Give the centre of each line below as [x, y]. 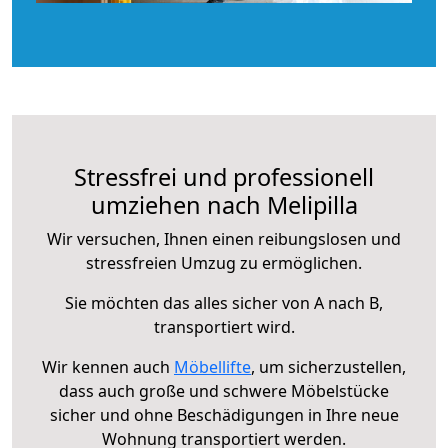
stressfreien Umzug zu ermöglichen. [224, 262]
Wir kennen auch [108, 366]
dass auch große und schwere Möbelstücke [224, 390]
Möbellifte [212, 366]
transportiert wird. [224, 326]
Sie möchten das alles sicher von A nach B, [224, 302]
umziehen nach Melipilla [224, 204]
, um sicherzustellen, [328, 366]
